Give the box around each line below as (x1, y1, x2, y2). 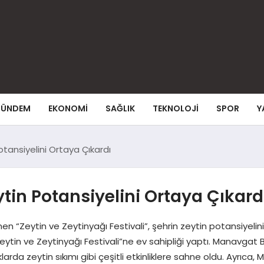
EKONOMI (48, 103, 88, 114)
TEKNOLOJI (153, 103, 199, 114)
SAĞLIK (105, 103, 135, 114)
